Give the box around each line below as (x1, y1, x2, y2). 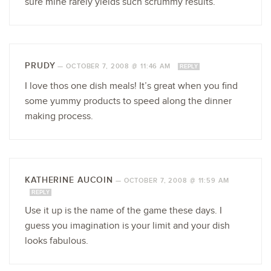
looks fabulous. (25, 235, 88, 247)
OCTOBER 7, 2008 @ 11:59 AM (123, 176, 229, 184)
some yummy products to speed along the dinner (25, 95, 232, 107)
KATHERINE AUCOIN (25, 174, 114, 185)
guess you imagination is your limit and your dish (25, 220, 230, 232)
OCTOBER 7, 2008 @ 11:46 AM (66, 62, 173, 70)
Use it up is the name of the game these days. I (25, 204, 222, 217)
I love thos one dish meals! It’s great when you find (25, 80, 238, 92)
